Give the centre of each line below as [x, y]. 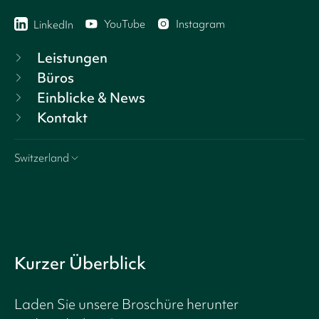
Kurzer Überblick [80, 263]
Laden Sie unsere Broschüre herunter [126, 304]
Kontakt [62, 117]
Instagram [200, 25]
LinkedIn [53, 25]
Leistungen [72, 57]
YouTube [125, 25]
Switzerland [42, 158]
